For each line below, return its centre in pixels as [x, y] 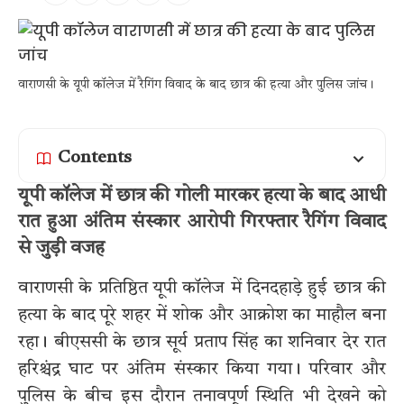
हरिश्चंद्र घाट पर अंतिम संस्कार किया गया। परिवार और [202, 369]
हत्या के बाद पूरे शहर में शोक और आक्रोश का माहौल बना [202, 315]
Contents [95, 159]
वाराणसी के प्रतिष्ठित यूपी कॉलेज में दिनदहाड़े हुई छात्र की [202, 288]
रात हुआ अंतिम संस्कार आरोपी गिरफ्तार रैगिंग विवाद [202, 223]
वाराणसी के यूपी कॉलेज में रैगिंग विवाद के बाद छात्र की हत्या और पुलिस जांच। [196, 85]
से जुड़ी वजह [61, 249]
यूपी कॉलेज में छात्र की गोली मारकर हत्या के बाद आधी [202, 197]
